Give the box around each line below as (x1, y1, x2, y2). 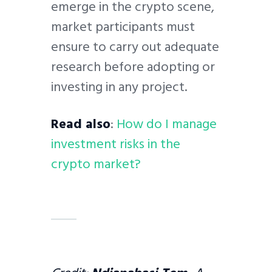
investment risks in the (51, 133, 180, 155)
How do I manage (117, 113, 217, 135)
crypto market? (51, 153, 141, 175)
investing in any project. (51, 75, 187, 98)
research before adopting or (51, 55, 215, 78)
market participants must (51, 15, 195, 38)
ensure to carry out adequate (51, 35, 219, 58)
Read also (51, 113, 110, 135)
